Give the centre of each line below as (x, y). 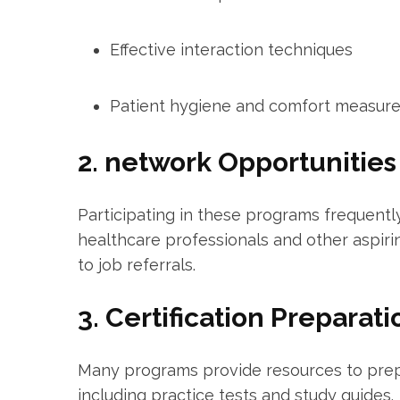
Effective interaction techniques (231, 50)
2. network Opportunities (237, 162)
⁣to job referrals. (137, 265)
